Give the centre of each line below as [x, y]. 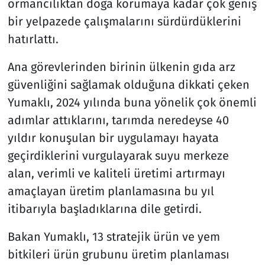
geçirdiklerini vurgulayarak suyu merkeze [118, 155]
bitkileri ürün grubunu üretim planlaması [118, 254]
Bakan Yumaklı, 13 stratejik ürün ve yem [114, 236]
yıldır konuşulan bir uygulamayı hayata [113, 138]
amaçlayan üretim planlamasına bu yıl [111, 191]
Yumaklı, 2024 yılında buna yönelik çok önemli [132, 102]
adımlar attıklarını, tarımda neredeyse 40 [118, 120]
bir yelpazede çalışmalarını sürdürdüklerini [124, 21]
